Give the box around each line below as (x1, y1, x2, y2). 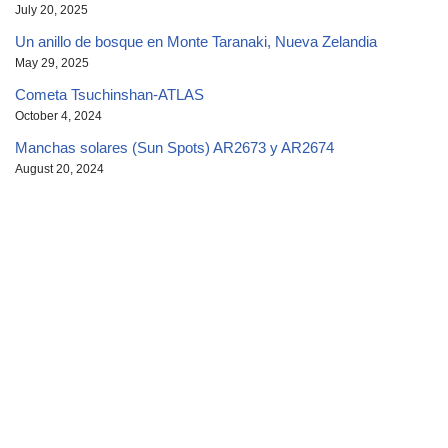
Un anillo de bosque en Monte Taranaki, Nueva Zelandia (15, 32, 377, 50)
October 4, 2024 (15, 108, 102, 123)
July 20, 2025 (15, 2, 88, 17)
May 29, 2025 (15, 55, 89, 70)
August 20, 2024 (15, 161, 104, 176)
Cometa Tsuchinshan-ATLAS (15, 85, 204, 103)
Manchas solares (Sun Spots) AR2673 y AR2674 (15, 138, 334, 156)
